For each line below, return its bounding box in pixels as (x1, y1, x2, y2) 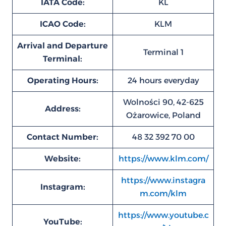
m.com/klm (140, 189, 187, 198)
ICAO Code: (39, 19, 86, 29)
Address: (44, 104, 81, 114)
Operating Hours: (27, 76, 98, 85)
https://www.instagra (121, 176, 205, 185)
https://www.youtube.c (118, 210, 209, 220)
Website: (44, 154, 81, 163)
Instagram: (40, 182, 85, 192)
